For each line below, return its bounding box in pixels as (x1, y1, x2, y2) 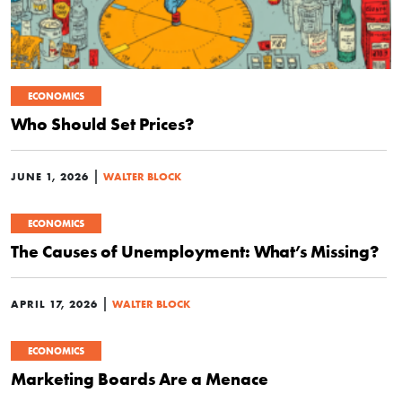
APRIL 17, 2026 (11, 297, 98, 310)
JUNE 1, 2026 (11, 170, 89, 183)
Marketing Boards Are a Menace (11, 368, 268, 389)
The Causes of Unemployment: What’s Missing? (11, 240, 379, 262)
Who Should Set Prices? (11, 113, 194, 135)
